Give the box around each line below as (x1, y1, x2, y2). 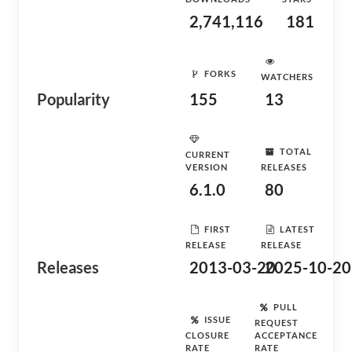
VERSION (185, 162, 228, 172)
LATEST (280, 223, 315, 234)
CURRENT (185, 149, 230, 159)
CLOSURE (185, 330, 229, 340)
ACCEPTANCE (255, 330, 317, 340)
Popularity (37, 90, 110, 108)
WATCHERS (261, 71, 313, 82)
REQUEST (255, 317, 299, 328)
